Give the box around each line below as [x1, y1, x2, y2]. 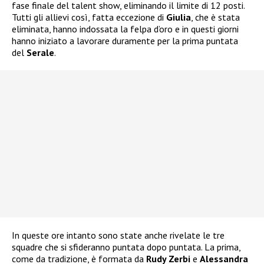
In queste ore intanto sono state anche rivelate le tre [12, 229, 225, 241]
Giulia [166, 11, 191, 23]
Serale [27, 46, 54, 58]
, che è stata [191, 11, 240, 23]
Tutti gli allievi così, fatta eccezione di [12, 11, 166, 23]
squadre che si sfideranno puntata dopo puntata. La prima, [12, 240, 240, 253]
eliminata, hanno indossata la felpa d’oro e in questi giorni [12, 22, 239, 35]
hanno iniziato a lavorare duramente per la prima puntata [12, 34, 238, 47]
